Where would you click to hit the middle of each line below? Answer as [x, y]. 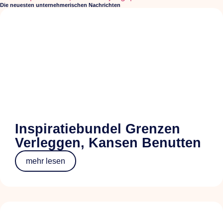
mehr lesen [46, 161]
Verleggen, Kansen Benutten [108, 143]
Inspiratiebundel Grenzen [98, 129]
